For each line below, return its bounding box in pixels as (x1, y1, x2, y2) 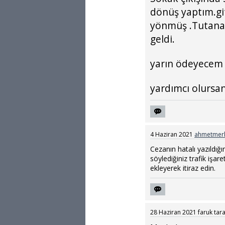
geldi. (150, 32, 175, 46)
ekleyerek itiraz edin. (150, 163, 216, 173)
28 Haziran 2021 (150, 208, 197, 216)
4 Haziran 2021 (150, 130, 193, 139)
